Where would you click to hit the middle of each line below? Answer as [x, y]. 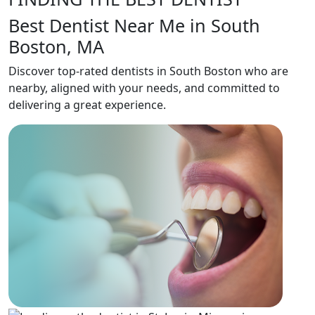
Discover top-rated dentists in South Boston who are [148, 71]
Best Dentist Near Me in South [134, 25]
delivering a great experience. [87, 105]
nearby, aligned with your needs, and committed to [144, 88]
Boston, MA [56, 46]
